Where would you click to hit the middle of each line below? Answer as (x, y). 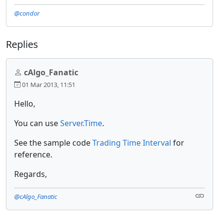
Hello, (25, 103)
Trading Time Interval (132, 142)
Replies (22, 44)
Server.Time (81, 123)
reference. (33, 154)
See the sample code (53, 142)
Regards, (31, 174)
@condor (27, 13)
